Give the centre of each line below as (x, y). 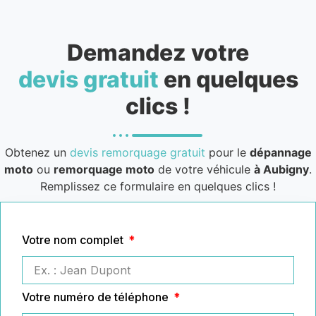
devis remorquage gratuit (137, 152)
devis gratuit (88, 79)
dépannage (280, 152)
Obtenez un (37, 152)
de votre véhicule (204, 169)
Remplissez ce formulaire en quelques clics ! (158, 186)
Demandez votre (158, 52)
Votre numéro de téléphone (97, 297)
